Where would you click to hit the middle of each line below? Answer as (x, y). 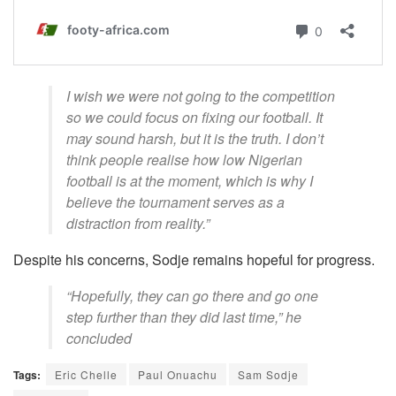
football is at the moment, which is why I (190, 181)
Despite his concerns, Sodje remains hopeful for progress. (194, 260)
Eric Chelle (86, 375)
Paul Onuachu (178, 375)
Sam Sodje (268, 375)
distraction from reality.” (138, 224)
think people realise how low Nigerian (184, 160)
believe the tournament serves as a (175, 202)
